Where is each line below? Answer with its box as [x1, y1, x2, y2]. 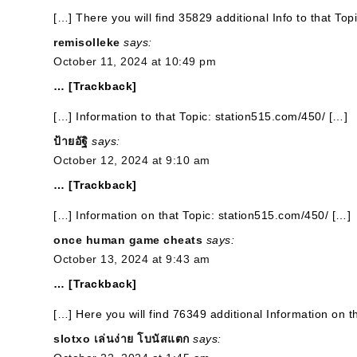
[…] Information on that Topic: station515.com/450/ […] [53, 209, 351, 222]
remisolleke [53, 36, 120, 49]
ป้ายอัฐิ [53, 135, 88, 147]
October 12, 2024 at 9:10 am [53, 154, 210, 167]
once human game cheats [53, 233, 202, 246]
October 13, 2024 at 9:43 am [53, 253, 210, 265]
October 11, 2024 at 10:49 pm [53, 55, 216, 68]
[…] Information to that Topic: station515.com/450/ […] [53, 110, 347, 123]
